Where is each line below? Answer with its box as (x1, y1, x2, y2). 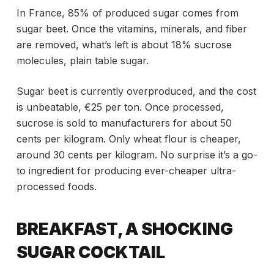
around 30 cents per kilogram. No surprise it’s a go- (16, 149, 257, 161)
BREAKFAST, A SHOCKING (16, 218, 233, 239)
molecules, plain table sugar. (16, 54, 149, 67)
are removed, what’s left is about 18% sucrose (16, 39, 232, 51)
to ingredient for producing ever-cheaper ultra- (16, 165, 236, 177)
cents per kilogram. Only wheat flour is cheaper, (16, 133, 241, 146)
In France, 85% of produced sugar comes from (16, 7, 239, 20)
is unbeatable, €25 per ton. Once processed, (16, 101, 224, 114)
